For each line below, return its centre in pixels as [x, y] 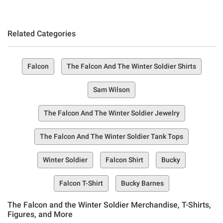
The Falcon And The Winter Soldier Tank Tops [111, 136]
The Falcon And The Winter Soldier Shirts [131, 66]
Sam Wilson [111, 89]
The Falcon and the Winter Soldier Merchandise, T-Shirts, [109, 205]
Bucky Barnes [142, 183]
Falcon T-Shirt [81, 183]
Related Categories [42, 33]
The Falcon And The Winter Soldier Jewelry [111, 113]
